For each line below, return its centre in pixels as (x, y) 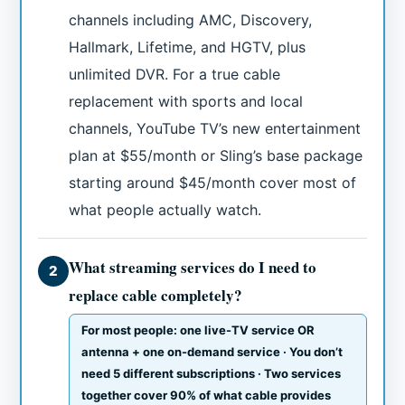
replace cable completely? (156, 296)
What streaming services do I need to (193, 268)
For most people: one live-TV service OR (198, 330)
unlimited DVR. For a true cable (175, 75)
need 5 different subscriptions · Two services (212, 374)
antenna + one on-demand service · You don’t (212, 352)
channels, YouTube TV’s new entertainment (215, 129)
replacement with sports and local (186, 102)
